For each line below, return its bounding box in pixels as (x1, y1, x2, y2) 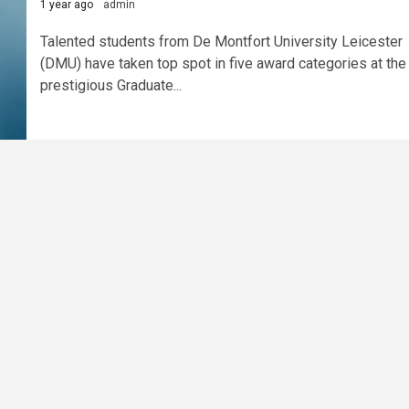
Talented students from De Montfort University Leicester (39, 32, 403, 50)
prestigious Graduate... (39, 76, 182, 94)
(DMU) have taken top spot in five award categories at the (39, 54, 406, 72)
